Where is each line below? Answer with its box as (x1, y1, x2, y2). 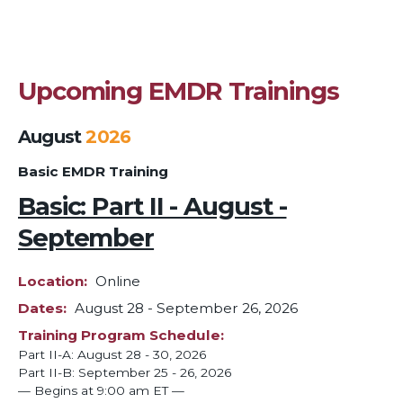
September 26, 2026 (157, 300, 298, 318)
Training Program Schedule (18, 326, 220, 344)
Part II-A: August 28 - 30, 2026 (18, 346, 206, 362)
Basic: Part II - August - (18, 190, 287, 221)
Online (95, 273, 140, 291)
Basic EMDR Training (18, 162, 168, 180)
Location (18, 273, 84, 291)
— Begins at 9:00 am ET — (18, 382, 184, 398)
